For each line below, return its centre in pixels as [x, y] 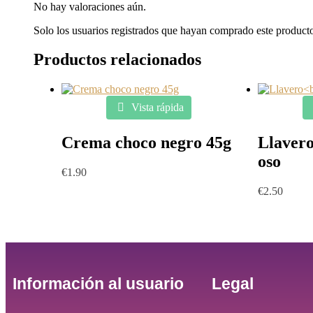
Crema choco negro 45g [146, 143]
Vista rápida [156, 108]
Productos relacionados [117, 60]
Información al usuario [98, 283]
